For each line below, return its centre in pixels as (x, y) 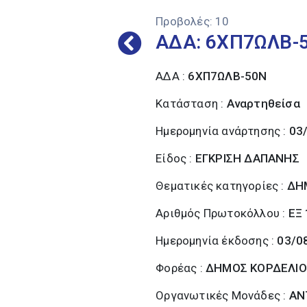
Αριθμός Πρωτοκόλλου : (222, 213)
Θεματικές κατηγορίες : (221, 186)
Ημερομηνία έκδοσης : (217, 241)
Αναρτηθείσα (263, 103)
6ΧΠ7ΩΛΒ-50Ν (228, 76)
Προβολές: (184, 21)
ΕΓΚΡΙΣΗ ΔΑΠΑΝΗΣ (247, 158)
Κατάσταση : (191, 103)
